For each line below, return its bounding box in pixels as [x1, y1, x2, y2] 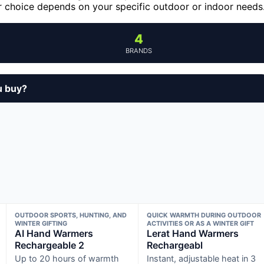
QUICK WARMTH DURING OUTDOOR [147, 210, 262, 219]
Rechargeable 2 [14, 239, 84, 251]
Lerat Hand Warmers [147, 227, 239, 239]
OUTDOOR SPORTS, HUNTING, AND [14, 210, 127, 219]
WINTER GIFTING [14, 219, 67, 227]
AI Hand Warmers [14, 227, 93, 239]
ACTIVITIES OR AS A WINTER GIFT [147, 219, 255, 227]
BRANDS [125, 46, 152, 55]
